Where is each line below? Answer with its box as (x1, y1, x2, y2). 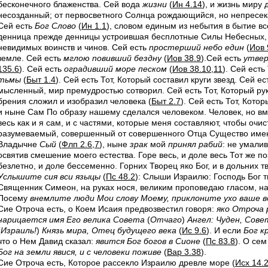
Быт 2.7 (151, 96, 181, 106)
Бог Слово (35, 21, 76, 31)
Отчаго (150, 215, 182, 224)
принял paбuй (168, 139, 223, 149)
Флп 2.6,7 (62, 139, 99, 149)
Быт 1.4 (26, 75, 56, 84)
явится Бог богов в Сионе (96, 236, 200, 246)
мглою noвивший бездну (63, 53, 162, 63)
